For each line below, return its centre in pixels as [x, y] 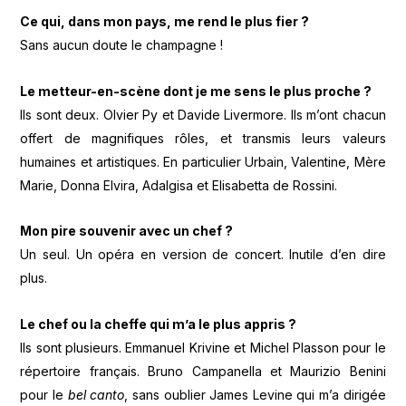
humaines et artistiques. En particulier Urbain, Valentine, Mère [203, 161]
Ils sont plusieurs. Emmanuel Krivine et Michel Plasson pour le [203, 347]
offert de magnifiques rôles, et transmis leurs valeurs [203, 138]
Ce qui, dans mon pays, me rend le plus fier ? [166, 21]
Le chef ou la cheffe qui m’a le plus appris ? [160, 324]
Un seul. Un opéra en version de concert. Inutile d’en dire [203, 254]
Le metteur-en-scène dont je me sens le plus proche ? [198, 91]
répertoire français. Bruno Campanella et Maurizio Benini [203, 371]
